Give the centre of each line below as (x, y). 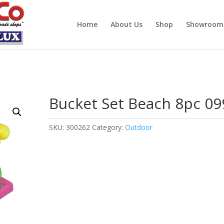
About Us (126, 24)
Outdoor (139, 127)
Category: (109, 127)
